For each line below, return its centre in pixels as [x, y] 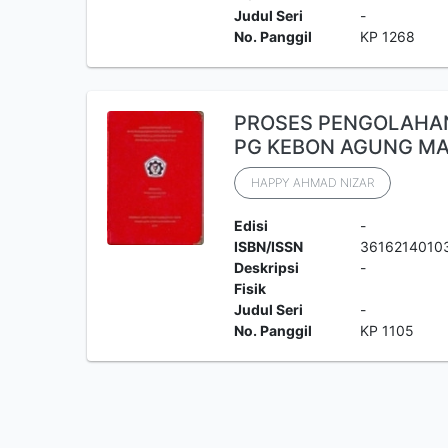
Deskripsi [266, 267]
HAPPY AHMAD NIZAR [312, 182]
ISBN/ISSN [268, 246]
